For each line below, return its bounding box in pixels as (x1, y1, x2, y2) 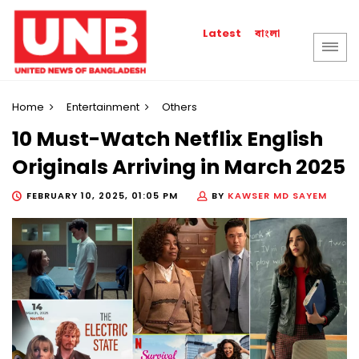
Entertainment (67, 99, 139, 115)
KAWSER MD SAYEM (228, 188, 327, 202)
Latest (203, 26, 242, 41)
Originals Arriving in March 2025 (12, 153, 345, 182)
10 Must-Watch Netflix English (12, 125, 323, 154)
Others (162, 99, 197, 115)
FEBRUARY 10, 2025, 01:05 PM (26, 188, 178, 202)
